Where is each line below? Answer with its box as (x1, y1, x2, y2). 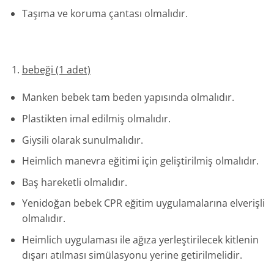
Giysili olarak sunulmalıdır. (21, 133, 143, 147)
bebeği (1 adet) (21, 62, 91, 76)
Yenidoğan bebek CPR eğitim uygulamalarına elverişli (21, 196, 265, 210)
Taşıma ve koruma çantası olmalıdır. (21, 7, 188, 21)
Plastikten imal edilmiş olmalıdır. (21, 112, 171, 126)
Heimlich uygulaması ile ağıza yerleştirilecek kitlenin (21, 233, 259, 246)
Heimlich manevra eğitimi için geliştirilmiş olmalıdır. (21, 154, 259, 168)
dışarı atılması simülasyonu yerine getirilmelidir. (21, 248, 242, 262)
